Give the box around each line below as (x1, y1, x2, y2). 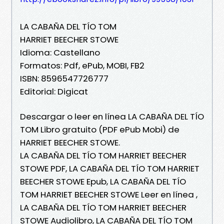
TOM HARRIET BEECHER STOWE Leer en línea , (20, 188, 197, 200)
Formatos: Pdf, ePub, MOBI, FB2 (20, 59, 144, 71)
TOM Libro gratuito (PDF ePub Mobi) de (20, 123, 179, 135)
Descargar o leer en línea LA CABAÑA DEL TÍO (20, 110, 204, 122)
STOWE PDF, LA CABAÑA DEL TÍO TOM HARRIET (20, 162, 199, 174)
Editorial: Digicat (20, 85, 88, 97)
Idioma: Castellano (20, 46, 100, 58)
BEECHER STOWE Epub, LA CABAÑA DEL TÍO (20, 175, 186, 187)
